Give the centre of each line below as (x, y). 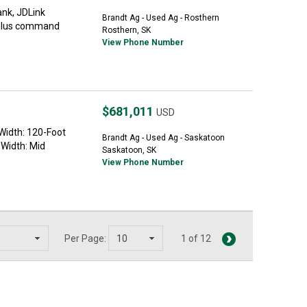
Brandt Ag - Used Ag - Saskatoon (163, 138)
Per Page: (85, 238)
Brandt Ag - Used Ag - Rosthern (161, 18)
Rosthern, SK (126, 30)
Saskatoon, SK (129, 150)
